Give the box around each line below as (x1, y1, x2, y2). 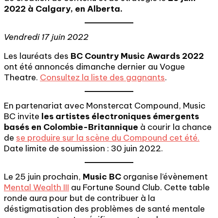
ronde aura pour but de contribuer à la (4, 193, 155, 203)
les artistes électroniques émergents (41, 111, 199, 122)
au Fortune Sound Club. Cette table (69, 182, 210, 193)
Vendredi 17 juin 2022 (4, 32, 89, 42)
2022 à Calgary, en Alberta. (4, 3, 123, 14)
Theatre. (4, 72, 40, 83)
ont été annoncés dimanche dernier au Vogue (4, 61, 185, 72)
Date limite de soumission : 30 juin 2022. (4, 143, 163, 154)
